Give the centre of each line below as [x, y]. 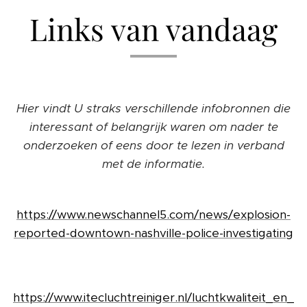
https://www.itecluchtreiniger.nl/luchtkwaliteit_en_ [153, 298]
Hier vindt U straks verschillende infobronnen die [153, 109]
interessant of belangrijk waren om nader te [153, 127]
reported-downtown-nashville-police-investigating [153, 233]
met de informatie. [153, 164]
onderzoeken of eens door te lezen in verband [153, 146]
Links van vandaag [153, 29]
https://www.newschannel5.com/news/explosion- [153, 215]
